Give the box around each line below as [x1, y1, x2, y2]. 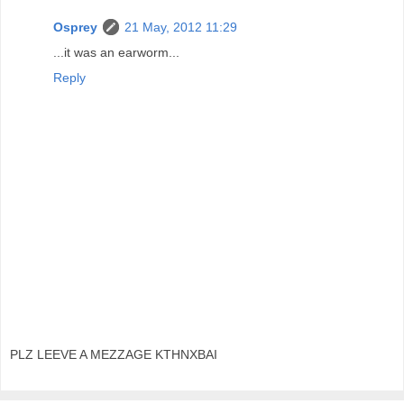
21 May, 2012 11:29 [124, 19, 237, 34]
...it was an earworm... [53, 44, 179, 60]
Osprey [53, 19, 97, 34]
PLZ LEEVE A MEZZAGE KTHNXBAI [10, 347, 217, 363]
